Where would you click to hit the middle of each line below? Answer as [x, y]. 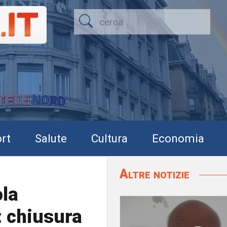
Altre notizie [156, 174]
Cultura [109, 138]
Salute [51, 138]
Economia [178, 138]
